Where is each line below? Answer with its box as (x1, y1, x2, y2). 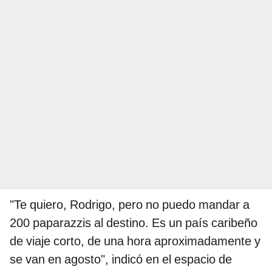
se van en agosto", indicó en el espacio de (10, 252, 232, 267)
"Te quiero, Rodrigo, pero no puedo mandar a (10, 197, 250, 212)
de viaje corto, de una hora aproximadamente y (10, 234, 260, 249)
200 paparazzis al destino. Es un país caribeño (10, 216, 257, 231)
